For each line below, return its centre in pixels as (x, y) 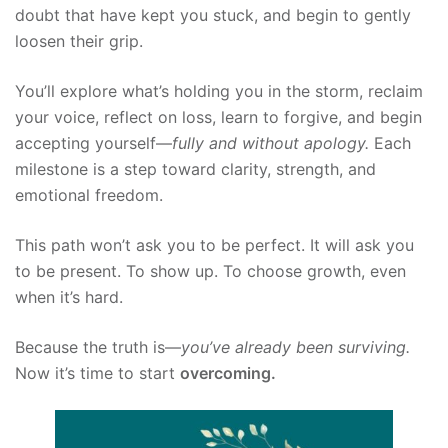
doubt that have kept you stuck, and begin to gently (213, 14)
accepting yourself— (93, 142)
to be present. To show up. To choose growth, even (210, 270)
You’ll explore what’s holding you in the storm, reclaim (219, 90)
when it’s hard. (69, 296)
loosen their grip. (79, 40)
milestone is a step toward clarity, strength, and (195, 168)
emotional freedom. (89, 194)
